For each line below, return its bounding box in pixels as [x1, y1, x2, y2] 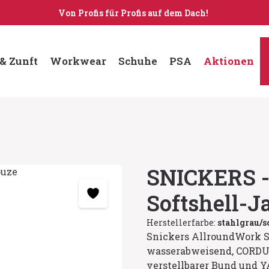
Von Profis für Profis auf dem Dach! [58, 7, 208, 19]
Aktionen [203, 54, 254, 68]
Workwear [49, 54, 106, 68]
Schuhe [118, 54, 157, 68]
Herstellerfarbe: [147, 217, 217, 228]
